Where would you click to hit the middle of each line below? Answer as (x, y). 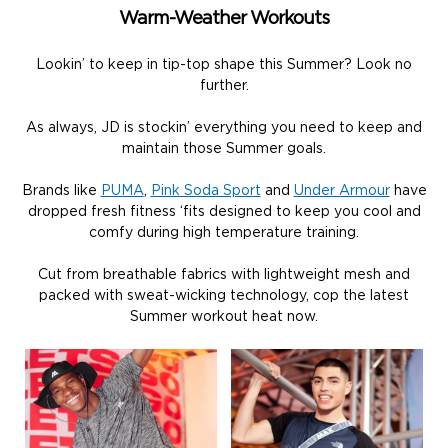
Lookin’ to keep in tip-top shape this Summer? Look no (224, 64)
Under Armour (341, 190)
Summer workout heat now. (224, 316)
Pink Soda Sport (205, 190)
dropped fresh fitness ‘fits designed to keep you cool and (224, 211)
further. (224, 85)
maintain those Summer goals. (224, 148)
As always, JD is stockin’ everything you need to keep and (224, 127)
